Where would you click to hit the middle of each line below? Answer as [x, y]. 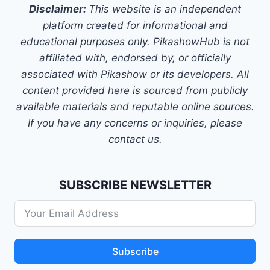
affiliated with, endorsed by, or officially [135, 58]
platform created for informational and [135, 25]
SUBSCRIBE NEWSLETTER [135, 185]
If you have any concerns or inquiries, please [135, 123]
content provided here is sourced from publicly [135, 90]
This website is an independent [165, 9]
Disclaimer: [59, 9]
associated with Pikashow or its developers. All [135, 74]
